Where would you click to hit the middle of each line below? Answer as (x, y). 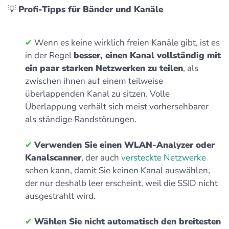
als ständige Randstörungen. (81, 119)
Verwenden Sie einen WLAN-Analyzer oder (124, 145)
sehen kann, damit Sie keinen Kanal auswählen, (118, 170)
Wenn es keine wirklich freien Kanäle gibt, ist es (126, 42)
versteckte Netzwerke (164, 157)
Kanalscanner (53, 157)
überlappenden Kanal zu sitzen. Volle (97, 94)
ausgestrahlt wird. (60, 196)
